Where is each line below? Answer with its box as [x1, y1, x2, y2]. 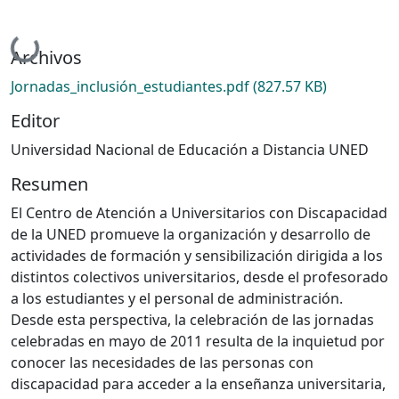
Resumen [11, 171, 88, 196]
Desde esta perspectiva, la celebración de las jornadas [11, 309, 374, 330]
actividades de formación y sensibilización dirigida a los [11, 245, 383, 265]
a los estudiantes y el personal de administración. [11, 288, 343, 308]
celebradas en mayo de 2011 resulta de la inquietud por [11, 330, 385, 351]
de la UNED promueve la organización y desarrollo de [11, 224, 370, 244]
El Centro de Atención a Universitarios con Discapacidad [11, 202, 387, 223]
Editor [11, 108, 60, 133]
